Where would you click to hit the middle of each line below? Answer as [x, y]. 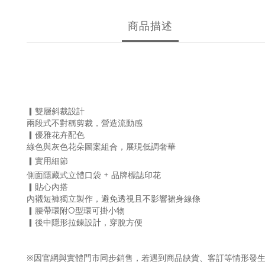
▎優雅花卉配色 [56, 135]
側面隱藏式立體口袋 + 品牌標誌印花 [94, 175]
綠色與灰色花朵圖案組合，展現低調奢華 [101, 147]
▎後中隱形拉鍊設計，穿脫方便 [85, 222]
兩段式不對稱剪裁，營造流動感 [85, 123]
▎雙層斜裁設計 [56, 111]
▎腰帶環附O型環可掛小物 [76, 211]
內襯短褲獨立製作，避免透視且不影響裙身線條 [114, 199]
